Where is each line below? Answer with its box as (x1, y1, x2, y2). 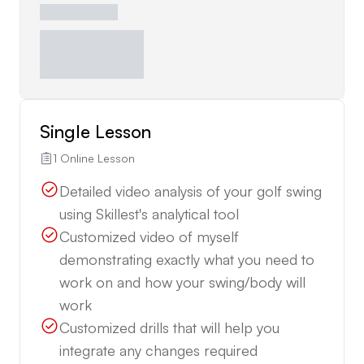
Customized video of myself (59, 227, 239, 245)
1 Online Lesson (53, 150, 135, 165)
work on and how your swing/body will (59, 272, 305, 291)
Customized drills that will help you (59, 318, 279, 336)
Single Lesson (40, 119, 151, 142)
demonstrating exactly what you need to (59, 249, 314, 268)
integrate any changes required (59, 340, 258, 359)
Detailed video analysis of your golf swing (59, 181, 322, 200)
